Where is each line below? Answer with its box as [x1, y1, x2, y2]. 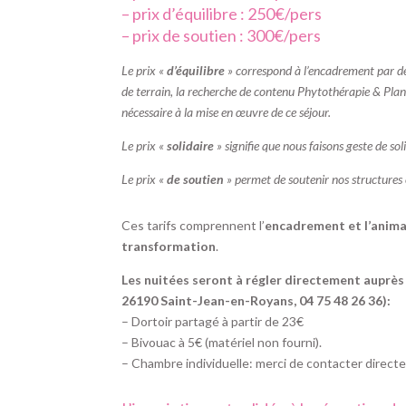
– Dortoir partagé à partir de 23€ [121, 314, 304, 330]
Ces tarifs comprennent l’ [121, 217, 266, 234]
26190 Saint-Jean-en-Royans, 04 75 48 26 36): [121, 293, 391, 309]
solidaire [167, 138, 215, 154]
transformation [121, 238, 217, 255]
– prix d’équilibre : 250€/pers [121, 4, 323, 24]
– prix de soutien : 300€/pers [121, 25, 322, 46]
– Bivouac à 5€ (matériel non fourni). [121, 334, 323, 351]
